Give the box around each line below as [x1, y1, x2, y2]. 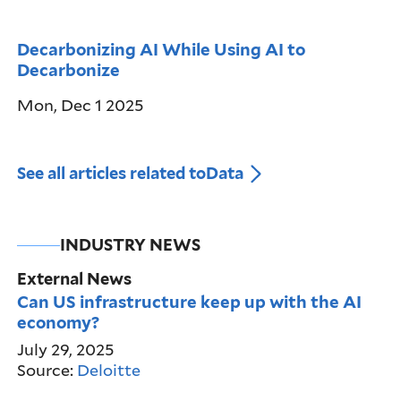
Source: [17, 358, 78, 380]
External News [17, 269, 132, 289]
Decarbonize [17, 59, 124, 80]
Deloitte [77, 358, 141, 380]
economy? [17, 311, 100, 332]
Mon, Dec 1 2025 [17, 93, 144, 115]
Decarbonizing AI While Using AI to [17, 38, 306, 59]
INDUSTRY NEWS [60, 235, 201, 255]
